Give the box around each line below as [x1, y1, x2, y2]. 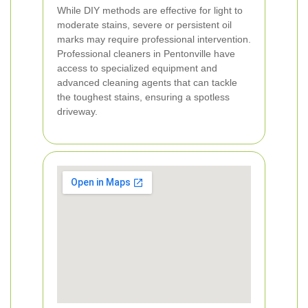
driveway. [57, 106, 98, 117]
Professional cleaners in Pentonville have [57, 48, 235, 59]
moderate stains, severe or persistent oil [57, 19, 232, 30]
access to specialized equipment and [57, 63, 217, 74]
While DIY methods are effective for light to [57, 5, 243, 16]
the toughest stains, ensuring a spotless [57, 91, 230, 102]
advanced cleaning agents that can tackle [57, 77, 237, 88]
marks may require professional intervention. [57, 34, 251, 45]
